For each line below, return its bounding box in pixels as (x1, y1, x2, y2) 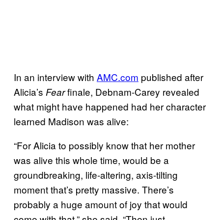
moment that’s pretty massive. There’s (14, 182, 174, 196)
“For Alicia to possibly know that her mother (14, 138, 195, 152)
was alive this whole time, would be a (14, 153, 169, 166)
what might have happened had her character (14, 99, 206, 113)
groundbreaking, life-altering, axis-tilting (14, 167, 178, 181)
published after (138, 70, 203, 83)
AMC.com (97, 70, 138, 83)
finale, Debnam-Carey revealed (65, 84, 199, 98)
